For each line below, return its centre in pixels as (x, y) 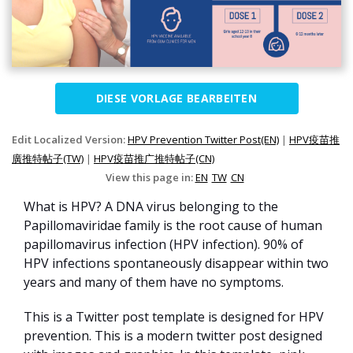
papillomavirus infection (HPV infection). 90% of (163, 245)
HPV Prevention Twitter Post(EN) (203, 140)
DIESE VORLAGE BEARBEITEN (176, 98)
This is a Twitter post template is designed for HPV (174, 317)
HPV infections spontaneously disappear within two (176, 264)
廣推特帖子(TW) (48, 159)
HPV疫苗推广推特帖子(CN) (154, 159)
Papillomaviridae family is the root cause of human (173, 226)
